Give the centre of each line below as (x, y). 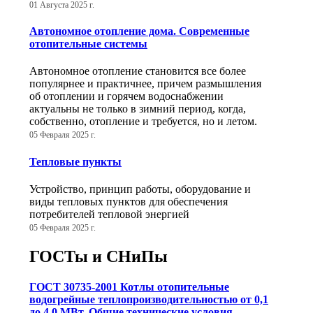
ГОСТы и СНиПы (99, 256)
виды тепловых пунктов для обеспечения (129, 202)
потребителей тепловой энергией (109, 214)
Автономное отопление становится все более (138, 71)
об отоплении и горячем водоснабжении (126, 96)
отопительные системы (88, 44)
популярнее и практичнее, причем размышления (145, 84)
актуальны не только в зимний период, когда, (138, 109)
